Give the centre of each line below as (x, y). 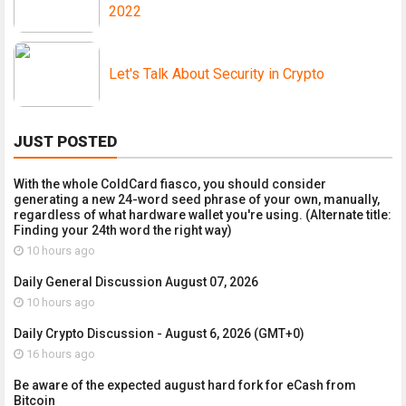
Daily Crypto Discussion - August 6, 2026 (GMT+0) (159, 333)
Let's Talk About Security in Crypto (217, 73)
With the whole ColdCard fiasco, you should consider (170, 184)
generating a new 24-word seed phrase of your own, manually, (197, 199)
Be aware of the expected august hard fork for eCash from (185, 385)
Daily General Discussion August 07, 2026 (136, 281)
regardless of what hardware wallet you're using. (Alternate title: (203, 214)
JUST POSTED (65, 141)
